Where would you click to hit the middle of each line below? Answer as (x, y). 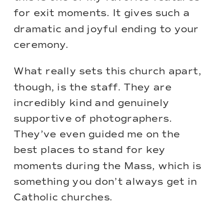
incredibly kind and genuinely (92, 103)
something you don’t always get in (106, 182)
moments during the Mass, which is (108, 166)
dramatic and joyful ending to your (106, 30)
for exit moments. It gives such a (102, 14)
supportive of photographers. (93, 119)
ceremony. (41, 45)
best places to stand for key (90, 151)
